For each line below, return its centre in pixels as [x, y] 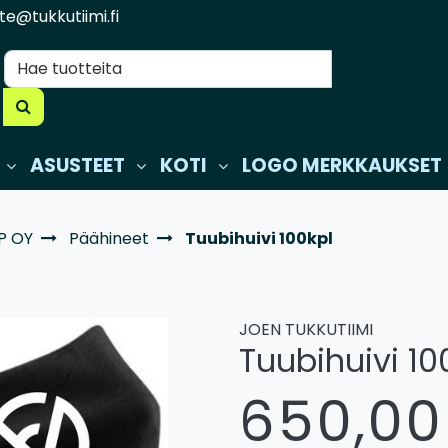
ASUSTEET [77, 165]
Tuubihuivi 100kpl [259, 238]
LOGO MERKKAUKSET [342, 165]
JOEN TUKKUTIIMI [306, 329]
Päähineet [109, 238]
